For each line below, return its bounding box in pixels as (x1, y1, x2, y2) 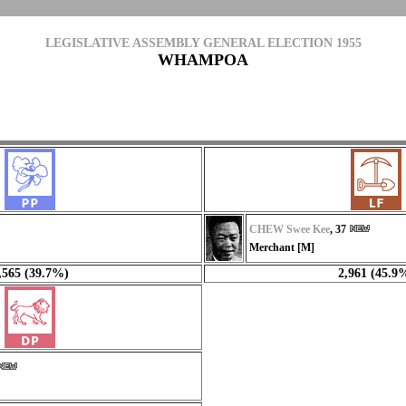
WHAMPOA (158, 51, 248, 69)
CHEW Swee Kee (249, 223, 330, 236)
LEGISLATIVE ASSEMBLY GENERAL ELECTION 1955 (44, 36, 362, 50)
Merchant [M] (249, 241, 314, 254)
